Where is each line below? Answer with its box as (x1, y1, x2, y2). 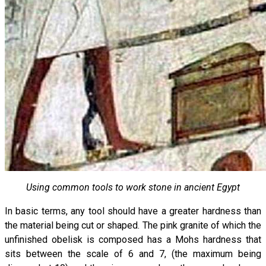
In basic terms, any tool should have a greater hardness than (5, 205, 261, 217)
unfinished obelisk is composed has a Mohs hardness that (5, 233, 261, 245)
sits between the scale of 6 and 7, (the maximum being (5, 248, 261, 259)
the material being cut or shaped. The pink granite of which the (5, 219, 261, 231)
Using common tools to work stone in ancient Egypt (26, 181, 240, 193)
